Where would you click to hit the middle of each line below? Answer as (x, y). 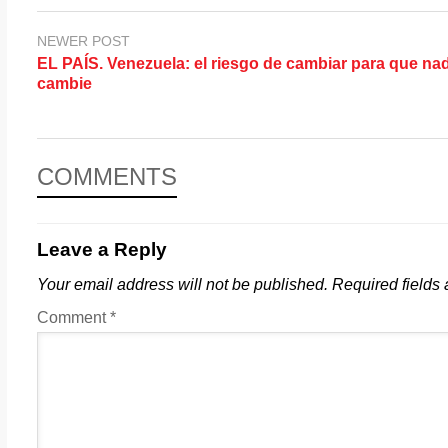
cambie (64, 83)
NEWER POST (83, 41)
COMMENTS (107, 176)
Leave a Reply (102, 249)
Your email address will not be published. (182, 284)
